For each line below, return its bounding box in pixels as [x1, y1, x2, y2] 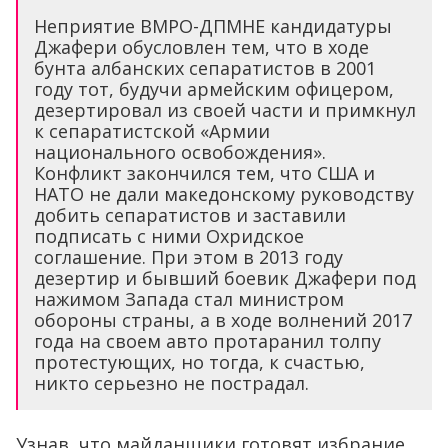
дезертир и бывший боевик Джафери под [34, 266, 416, 291]
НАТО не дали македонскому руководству [34, 182, 414, 207]
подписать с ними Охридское [34, 224, 304, 249]
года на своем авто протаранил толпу [34, 329, 381, 354]
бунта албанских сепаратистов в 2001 [34, 56, 376, 81]
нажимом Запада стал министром [34, 287, 344, 312]
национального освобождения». [34, 140, 326, 165]
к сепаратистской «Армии [34, 119, 270, 144]
